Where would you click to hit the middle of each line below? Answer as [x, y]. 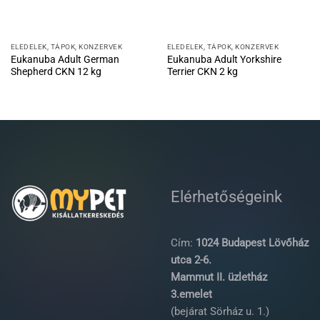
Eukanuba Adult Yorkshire [224, 59]
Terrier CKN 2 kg [202, 71]
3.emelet [191, 294]
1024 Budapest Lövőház [252, 242]
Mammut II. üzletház [219, 277]
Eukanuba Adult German [65, 59]
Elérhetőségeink [226, 196]
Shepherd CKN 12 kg [56, 71]
